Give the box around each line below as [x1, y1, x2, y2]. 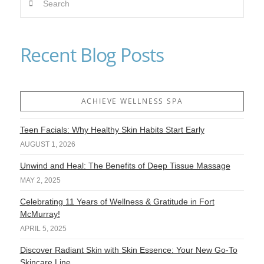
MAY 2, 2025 [19, 176, 61, 184]
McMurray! [19, 209, 60, 219]
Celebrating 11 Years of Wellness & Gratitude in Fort [19, 196, 214, 206]
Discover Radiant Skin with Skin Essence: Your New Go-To [19, 245, 237, 255]
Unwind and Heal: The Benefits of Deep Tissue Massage [19, 160, 230, 170]
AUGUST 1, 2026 [19, 140, 75, 148]
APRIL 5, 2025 [19, 224, 67, 233]
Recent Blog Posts [19, 42, 164, 68]
